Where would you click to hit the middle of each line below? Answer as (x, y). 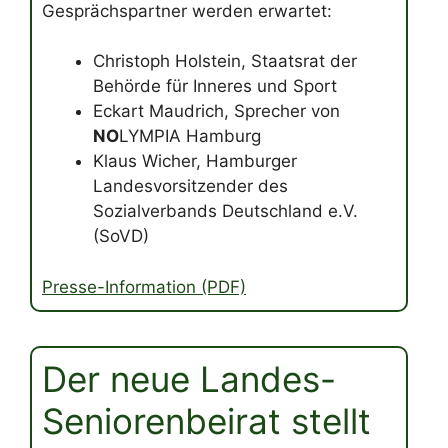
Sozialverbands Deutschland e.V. (225, 211)
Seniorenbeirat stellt (206, 420)
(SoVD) (121, 236)
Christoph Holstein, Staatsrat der (225, 61)
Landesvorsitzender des (190, 186)
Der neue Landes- (189, 378)
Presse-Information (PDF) (144, 286)
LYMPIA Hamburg (190, 136)
